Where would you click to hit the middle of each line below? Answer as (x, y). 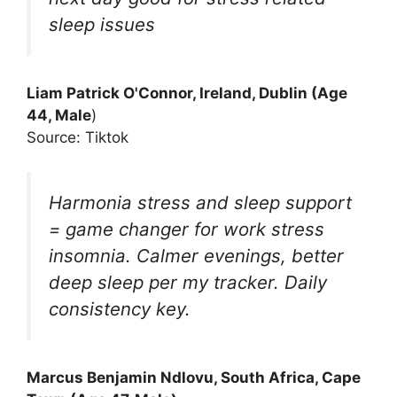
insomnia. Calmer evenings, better (196, 255)
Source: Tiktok (78, 138)
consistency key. (120, 308)
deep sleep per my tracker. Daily (188, 282)
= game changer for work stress (187, 229)
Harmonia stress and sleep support (200, 202)
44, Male (59, 116)
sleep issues (102, 24)
